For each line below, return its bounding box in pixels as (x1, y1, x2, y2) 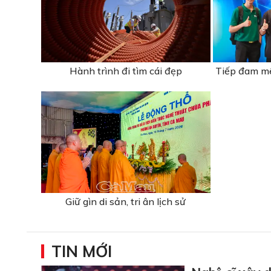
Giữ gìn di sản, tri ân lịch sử (65, 195, 186, 207)
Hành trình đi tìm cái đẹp (69, 64, 182, 77)
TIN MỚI (51, 241, 112, 261)
